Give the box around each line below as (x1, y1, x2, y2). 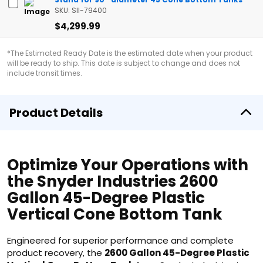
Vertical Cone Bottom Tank (7, 204, 222, 225)
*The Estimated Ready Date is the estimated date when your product (7, 48, 252, 58)
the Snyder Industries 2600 (7, 171, 218, 192)
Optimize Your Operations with (7, 154, 248, 176)
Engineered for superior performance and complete (7, 234, 234, 247)
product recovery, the (7, 247, 104, 259)
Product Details (9, 104, 103, 121)
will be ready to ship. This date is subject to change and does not (7, 58, 240, 68)
